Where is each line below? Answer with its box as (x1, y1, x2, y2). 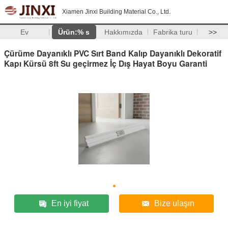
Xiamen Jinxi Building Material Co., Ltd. (62, 8, 170, 15)
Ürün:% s (58, 28, 90, 36)
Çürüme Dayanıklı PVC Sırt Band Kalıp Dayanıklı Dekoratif (4, 47, 221, 59)
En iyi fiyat (51, 198, 89, 208)
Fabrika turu (153, 28, 192, 36)
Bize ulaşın (154, 198, 195, 208)
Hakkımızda (104, 28, 142, 36)
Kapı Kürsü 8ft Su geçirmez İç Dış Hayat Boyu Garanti (4, 57, 207, 69)
